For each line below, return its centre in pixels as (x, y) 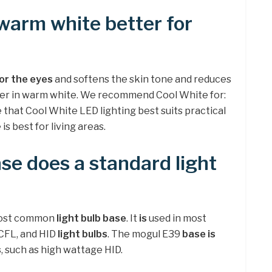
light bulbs (83, 234)
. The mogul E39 (145, 234)
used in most (177, 219)
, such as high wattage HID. (62, 250)
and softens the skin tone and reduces (142, 79)
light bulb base (91, 219)
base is (199, 234)
